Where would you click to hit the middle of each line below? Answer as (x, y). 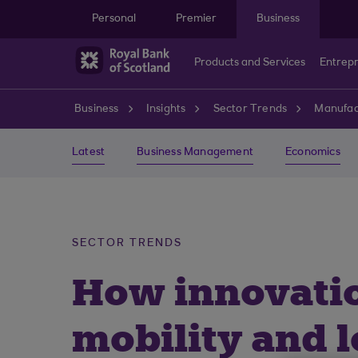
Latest (89, 153)
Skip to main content (125, 7)
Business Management (195, 153)
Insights (166, 109)
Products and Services (250, 63)
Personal (114, 19)
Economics (313, 153)
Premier (196, 19)
